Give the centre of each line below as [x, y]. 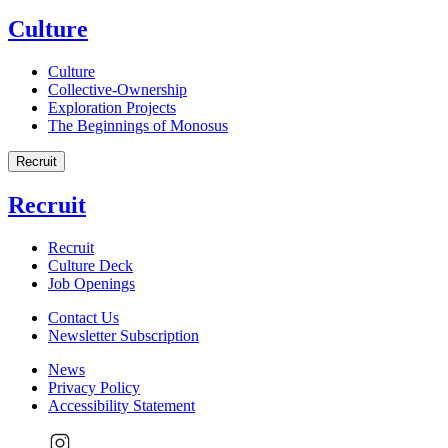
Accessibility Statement [121, 405]
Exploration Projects [112, 107]
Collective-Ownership [117, 89]
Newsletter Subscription [123, 335]
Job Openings [91, 283]
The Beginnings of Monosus [138, 125]
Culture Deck [90, 265]
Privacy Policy [94, 387]
